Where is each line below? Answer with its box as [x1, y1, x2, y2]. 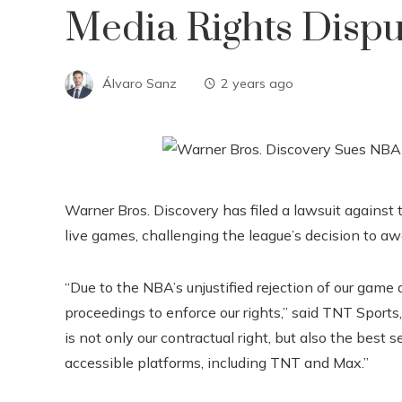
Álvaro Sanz [102, 74, 177, 92]
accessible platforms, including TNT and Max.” [65, 354, 369, 371]
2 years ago [221, 74, 293, 92]
